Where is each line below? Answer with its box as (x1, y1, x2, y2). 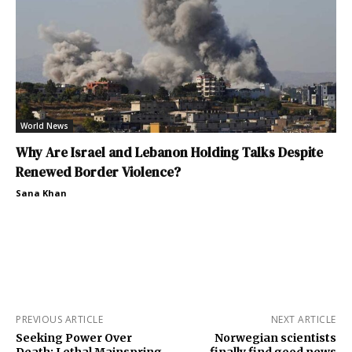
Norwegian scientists (214, 331, 336, 346)
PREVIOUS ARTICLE (16, 313, 103, 327)
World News (20, 120, 68, 132)
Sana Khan (16, 187, 67, 200)
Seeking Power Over (16, 331, 132, 346)
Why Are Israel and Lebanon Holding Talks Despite (16, 143, 323, 163)
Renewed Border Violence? (16, 163, 181, 182)
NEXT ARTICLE (270, 313, 336, 327)
